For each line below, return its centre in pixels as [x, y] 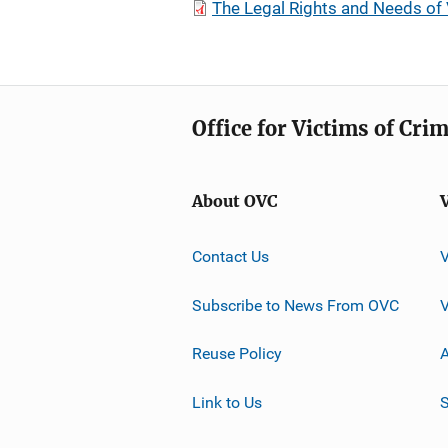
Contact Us [230, 256]
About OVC [235, 201]
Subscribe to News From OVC [295, 305]
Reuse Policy [237, 353]
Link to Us [227, 402]
